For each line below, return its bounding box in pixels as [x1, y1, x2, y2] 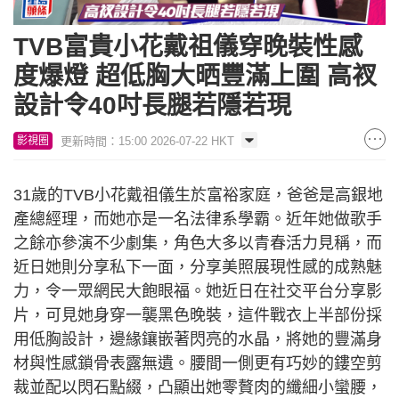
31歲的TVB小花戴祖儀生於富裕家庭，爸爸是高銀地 [13, 185, 383, 204]
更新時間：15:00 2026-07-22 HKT [61, 134, 234, 148]
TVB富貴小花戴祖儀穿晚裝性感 [13, 32, 362, 61]
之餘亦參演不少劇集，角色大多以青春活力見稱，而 [13, 233, 382, 252]
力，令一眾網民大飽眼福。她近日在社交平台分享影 [13, 281, 382, 300]
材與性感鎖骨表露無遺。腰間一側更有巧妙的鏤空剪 [13, 354, 382, 372]
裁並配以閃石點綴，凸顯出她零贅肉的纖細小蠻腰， [13, 378, 382, 396]
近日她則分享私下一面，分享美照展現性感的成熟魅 [13, 257, 382, 276]
